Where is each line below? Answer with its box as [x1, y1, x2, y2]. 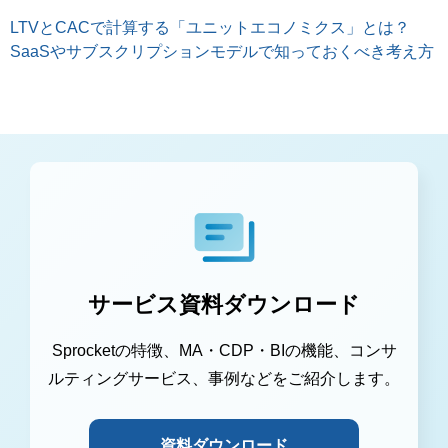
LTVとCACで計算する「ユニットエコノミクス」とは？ [10, 19, 410, 37]
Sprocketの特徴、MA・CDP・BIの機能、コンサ [51, 342, 397, 360]
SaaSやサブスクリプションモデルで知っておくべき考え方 [10, 43, 434, 61]
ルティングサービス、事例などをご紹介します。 [48, 370, 400, 388]
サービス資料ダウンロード [88, 292, 360, 318]
